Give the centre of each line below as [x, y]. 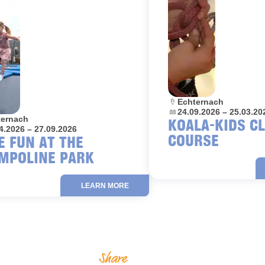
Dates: [180, 112]
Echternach [201, 102]
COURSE [193, 140]
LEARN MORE [105, 185]
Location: [187, 101]
